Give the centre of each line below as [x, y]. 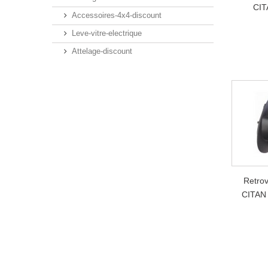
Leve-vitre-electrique [107, 33]
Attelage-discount [102, 51]
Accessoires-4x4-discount [117, 15]
